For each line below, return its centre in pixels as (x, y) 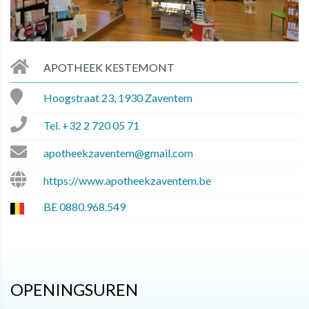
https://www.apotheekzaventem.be (127, 180)
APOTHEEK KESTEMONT (109, 67)
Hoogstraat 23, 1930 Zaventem (118, 97)
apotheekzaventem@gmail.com (118, 152)
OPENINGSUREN (74, 290)
